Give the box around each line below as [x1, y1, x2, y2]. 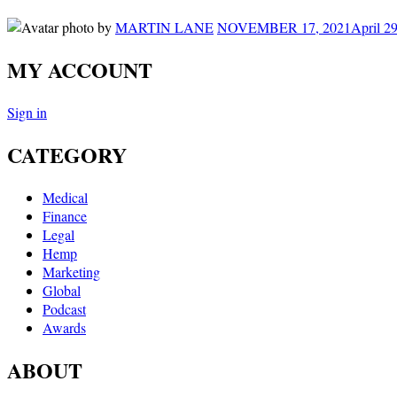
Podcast [43, 299, 86, 318]
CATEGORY [7, 138, 127, 170]
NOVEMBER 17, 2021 [217, 18, 351, 37]
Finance [43, 206, 87, 225]
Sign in [7, 102, 47, 121]
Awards [43, 317, 86, 337]
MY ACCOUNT [7, 53, 152, 85]
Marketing [43, 261, 100, 281]
